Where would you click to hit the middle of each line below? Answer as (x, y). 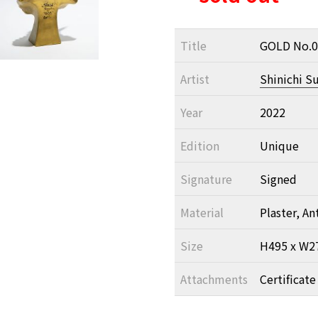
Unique (279, 146)
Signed (278, 179)
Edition (199, 146)
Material (202, 212)
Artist (194, 79)
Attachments (214, 279)
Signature (206, 179)
